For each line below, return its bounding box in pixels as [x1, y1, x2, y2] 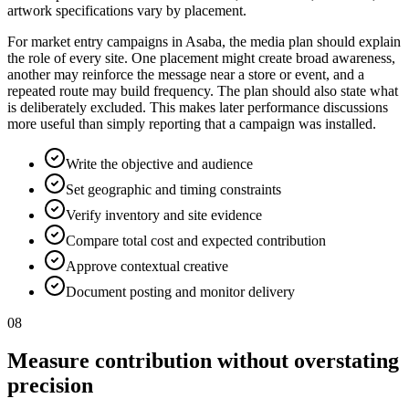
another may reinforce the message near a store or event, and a [7, 66, 364, 82]
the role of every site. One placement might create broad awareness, [7, 49, 395, 66]
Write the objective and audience [66, 155, 253, 172]
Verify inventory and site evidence [66, 206, 262, 223]
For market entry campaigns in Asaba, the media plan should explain [7, 33, 401, 49]
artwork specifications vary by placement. [7, 2, 246, 18]
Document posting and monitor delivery [66, 283, 295, 299]
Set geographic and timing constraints [66, 181, 281, 197]
